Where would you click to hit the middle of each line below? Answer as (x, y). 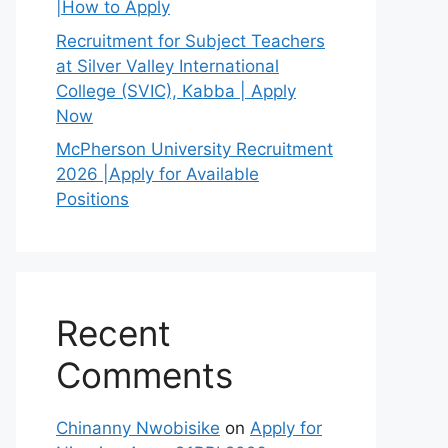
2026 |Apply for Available (157, 174)
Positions (92, 199)
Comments (144, 375)
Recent (113, 333)
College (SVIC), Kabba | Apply (176, 90)
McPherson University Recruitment (194, 149)
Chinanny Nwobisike (138, 428)
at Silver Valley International (167, 65)
